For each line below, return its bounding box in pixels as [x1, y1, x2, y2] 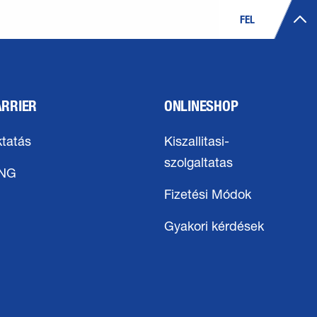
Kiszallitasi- [164, 137, 229, 149]
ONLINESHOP [164, 96, 238, 115]
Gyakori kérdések [164, 221, 264, 234]
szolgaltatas [164, 158, 233, 171]
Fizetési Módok [164, 190, 251, 202]
